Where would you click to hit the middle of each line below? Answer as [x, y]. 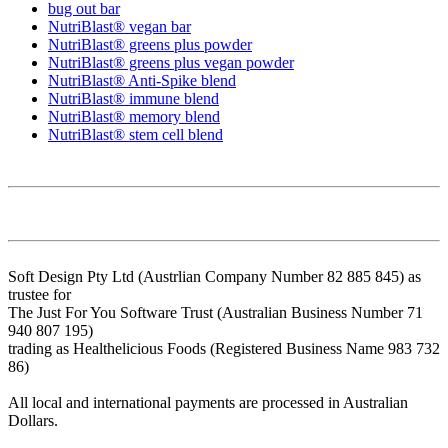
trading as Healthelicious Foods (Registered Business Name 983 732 [224, 349]
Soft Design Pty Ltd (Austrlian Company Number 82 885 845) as [214, 277]
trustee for [39, 295]
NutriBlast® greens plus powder [150, 45]
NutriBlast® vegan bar [119, 27]
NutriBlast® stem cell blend [135, 135]
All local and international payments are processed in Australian [208, 403]
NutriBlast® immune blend [133, 99]
